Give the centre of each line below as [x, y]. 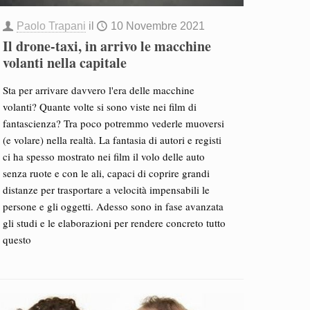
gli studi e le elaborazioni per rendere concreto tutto [114, 223]
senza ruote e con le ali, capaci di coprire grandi [106, 173]
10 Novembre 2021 [157, 26]
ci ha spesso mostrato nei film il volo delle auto [103, 156]
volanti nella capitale [64, 63]
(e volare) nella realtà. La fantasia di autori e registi [112, 140]
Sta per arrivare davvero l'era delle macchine [98, 90]
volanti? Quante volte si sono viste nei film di [99, 107]
